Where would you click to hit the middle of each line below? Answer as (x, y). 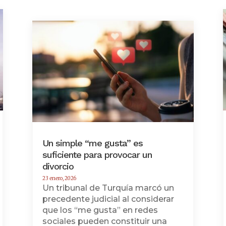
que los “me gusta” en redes (100, 210)
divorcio (58, 166)
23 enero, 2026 (59, 178)
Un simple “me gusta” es (92, 143)
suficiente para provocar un (97, 154)
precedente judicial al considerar (108, 199)
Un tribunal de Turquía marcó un (108, 188)
